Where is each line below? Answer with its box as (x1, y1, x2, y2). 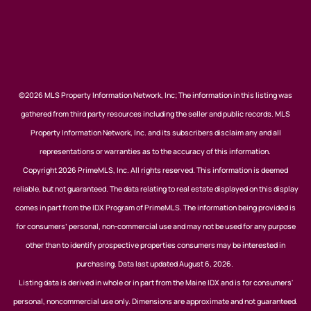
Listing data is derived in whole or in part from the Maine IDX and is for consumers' (18, 277, 293, 287)
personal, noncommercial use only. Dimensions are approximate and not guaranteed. (13, 296, 298, 306)
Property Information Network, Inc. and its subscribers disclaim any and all (30, 127, 281, 137)
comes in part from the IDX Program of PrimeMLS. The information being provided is (15, 202, 296, 212)
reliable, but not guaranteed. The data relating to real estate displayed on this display (12, 183, 299, 194)
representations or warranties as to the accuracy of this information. (39, 146, 272, 156)
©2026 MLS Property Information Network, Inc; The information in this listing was (19, 90, 292, 100)
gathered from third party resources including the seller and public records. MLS (21, 108, 290, 119)
